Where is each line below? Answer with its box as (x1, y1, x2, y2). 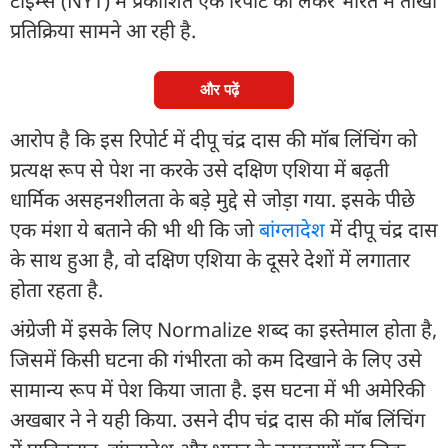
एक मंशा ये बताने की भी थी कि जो (10, 215, 259, 243)
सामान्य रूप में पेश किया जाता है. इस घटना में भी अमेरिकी (10, 375, 425, 403)
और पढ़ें (199, 80, 239, 98)
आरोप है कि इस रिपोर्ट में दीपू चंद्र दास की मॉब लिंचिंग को (10, 125, 417, 153)
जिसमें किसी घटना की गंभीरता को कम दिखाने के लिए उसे (10, 345, 422, 373)
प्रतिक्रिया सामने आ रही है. (10, 16, 201, 44)
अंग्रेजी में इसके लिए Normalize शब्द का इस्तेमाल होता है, (10, 315, 437, 343)
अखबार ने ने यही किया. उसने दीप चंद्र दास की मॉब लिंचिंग (10, 405, 425, 433)
